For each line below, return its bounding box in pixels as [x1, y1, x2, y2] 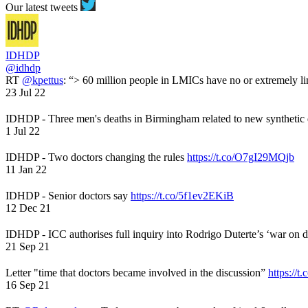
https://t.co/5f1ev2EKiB [131, 189, 234, 201]
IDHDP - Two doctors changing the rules [5, 151, 187, 163]
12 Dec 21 [5, 201, 51, 214]
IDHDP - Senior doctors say [5, 189, 131, 201]
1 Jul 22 [5, 124, 40, 137]
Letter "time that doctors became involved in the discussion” [5, 266, 268, 278]
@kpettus [22, 74, 63, 86]
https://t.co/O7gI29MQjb [187, 151, 294, 163]
